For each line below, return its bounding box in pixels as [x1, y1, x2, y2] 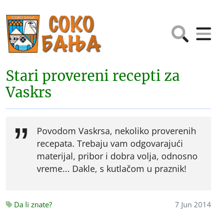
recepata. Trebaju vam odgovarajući [37, 138, 183, 149]
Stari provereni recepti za [6, 67, 180, 85]
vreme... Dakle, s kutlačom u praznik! [37, 163, 186, 174]
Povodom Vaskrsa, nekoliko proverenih [37, 125, 196, 137]
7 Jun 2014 [175, 199, 211, 210]
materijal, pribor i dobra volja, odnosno [37, 150, 198, 162]
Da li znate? [12, 199, 52, 210]
